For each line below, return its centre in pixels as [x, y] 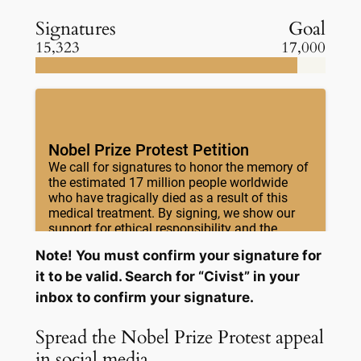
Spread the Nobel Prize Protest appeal [179, 337]
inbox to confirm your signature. [144, 297]
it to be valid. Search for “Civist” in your [167, 276]
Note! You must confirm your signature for [178, 255]
